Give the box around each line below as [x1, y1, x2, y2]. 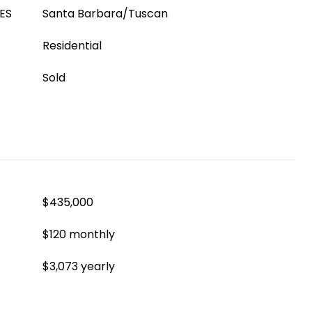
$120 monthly [42, 226, 115, 242]
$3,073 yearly [42, 258, 115, 274]
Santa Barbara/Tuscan [42, 6, 168, 22]
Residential [42, 38, 102, 54]
